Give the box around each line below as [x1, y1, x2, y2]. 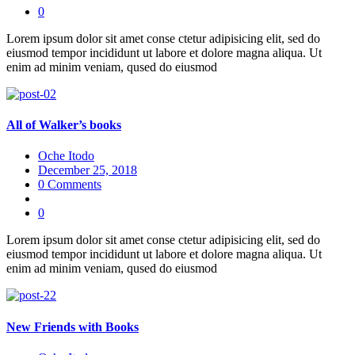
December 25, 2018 [38, 163, 137, 177]
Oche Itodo [38, 149, 94, 163]
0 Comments [38, 177, 101, 192]
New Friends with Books [6, 319, 139, 334]
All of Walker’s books [6, 118, 121, 132]
